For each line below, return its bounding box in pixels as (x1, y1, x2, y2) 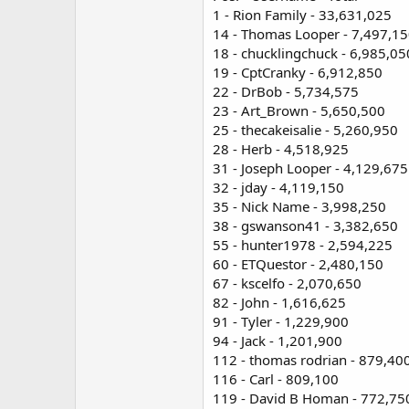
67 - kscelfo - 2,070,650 (213, 273, 362, 292)
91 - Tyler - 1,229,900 (213, 311, 349, 330)
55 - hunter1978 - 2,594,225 (213, 235, 393, 254)
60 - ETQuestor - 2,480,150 (213, 254, 383, 273)
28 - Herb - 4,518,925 (213, 139, 349, 158)
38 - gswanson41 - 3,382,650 (213, 215, 398, 235)
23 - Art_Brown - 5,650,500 (213, 100, 385, 120)
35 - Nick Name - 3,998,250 (213, 196, 386, 215)
